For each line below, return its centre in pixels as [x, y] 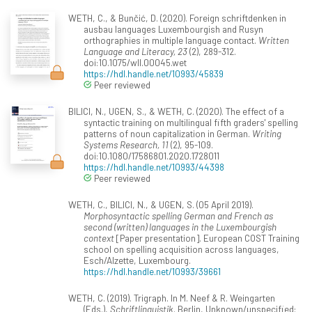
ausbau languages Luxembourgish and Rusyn [173, 29]
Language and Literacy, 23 [135, 52]
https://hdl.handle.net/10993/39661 [152, 272]
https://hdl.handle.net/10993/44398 [154, 167]
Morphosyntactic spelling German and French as [178, 216]
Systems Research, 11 [126, 145]
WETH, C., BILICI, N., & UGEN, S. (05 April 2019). [161, 205]
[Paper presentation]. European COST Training [207, 238]
